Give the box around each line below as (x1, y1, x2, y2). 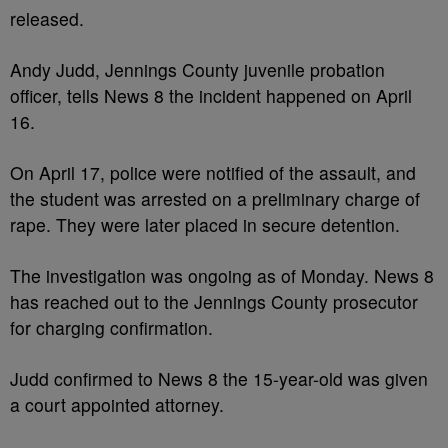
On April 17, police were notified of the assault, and (10, 160, 416, 185)
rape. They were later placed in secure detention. (10, 212, 400, 237)
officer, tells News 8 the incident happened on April (10, 83, 412, 108)
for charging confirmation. (10, 315, 213, 340)
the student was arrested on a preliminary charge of (10, 186, 420, 211)
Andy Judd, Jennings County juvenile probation (10, 57, 385, 82)
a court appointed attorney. (10, 392, 224, 417)
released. (10, 6, 84, 31)
